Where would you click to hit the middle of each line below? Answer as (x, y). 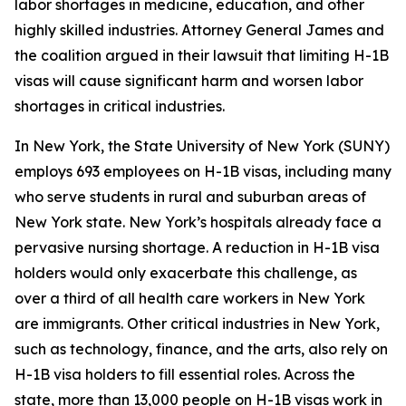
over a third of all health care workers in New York (190, 298)
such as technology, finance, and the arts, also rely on (201, 349)
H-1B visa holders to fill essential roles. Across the (185, 374)
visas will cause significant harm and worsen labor (189, 81)
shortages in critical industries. (123, 106)
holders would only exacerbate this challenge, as (186, 273)
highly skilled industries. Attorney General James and (199, 30)
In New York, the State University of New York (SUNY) (202, 146)
